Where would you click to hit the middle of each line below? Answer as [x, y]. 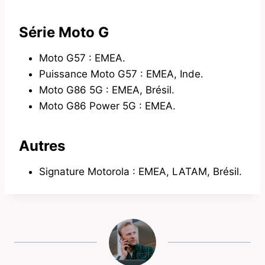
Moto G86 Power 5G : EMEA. [107, 106]
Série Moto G [64, 32]
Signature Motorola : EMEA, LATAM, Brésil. [140, 171]
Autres [42, 146]
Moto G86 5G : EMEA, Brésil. [107, 90]
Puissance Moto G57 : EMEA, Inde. [121, 74]
